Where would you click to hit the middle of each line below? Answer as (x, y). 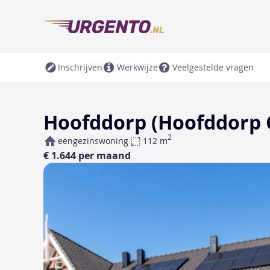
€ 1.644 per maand (87, 155)
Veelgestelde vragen (213, 67)
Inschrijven (80, 67)
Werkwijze (137, 67)
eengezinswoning (93, 141)
